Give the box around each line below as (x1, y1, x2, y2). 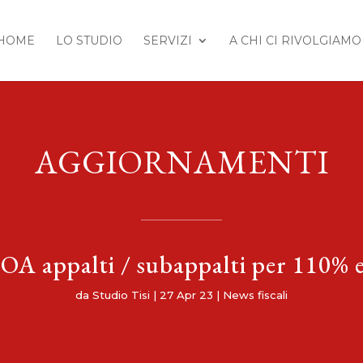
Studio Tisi (92, 288, 150, 301)
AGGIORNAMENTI (34, 140, 329, 183)
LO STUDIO (55, 33, 122, 48)
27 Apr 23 (160, 288, 213, 301)
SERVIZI (143, 33, 192, 48)
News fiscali (223, 288, 288, 301)
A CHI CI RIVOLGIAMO (228, 33, 361, 48)
